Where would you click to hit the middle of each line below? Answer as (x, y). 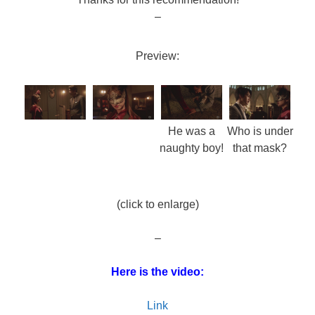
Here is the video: (157, 272)
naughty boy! (192, 148)
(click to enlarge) (157, 205)
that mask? (260, 148)
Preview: (157, 56)
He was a (192, 131)
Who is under (260, 131)
